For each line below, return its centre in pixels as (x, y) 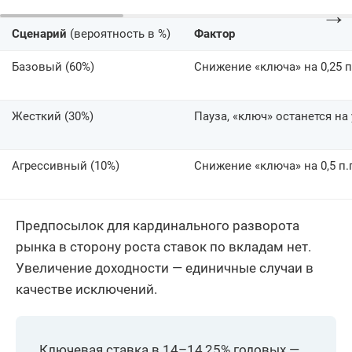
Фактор (214, 33)
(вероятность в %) (119, 33)
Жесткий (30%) (53, 116)
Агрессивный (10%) (66, 165)
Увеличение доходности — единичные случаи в (165, 268)
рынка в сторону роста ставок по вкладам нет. (163, 246)
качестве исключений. (86, 289)
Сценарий (39, 33)
